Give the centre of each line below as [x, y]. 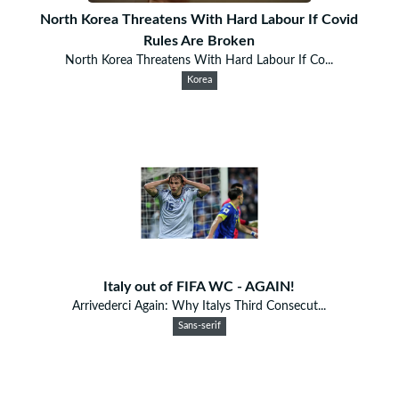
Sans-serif [199, 326]
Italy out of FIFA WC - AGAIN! [199, 286]
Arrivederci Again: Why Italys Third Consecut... [199, 306]
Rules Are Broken [199, 41]
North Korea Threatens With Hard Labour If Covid [199, 19]
